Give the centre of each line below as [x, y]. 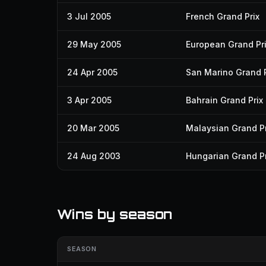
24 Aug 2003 [94, 156]
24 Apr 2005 [92, 72]
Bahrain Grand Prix [224, 100]
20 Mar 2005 [93, 128]
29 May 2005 [94, 44]
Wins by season [115, 214]
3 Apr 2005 [89, 100]
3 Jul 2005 [89, 16]
